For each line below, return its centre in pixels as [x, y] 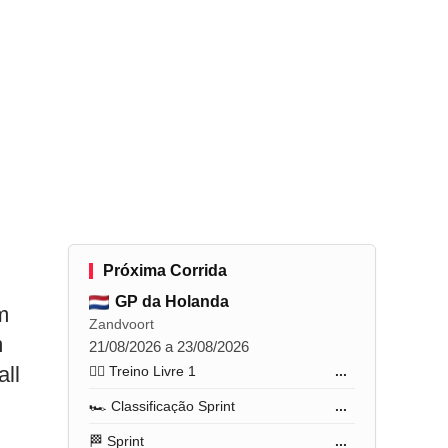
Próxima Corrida [165, 270]
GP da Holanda [172, 301]
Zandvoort [122, 324]
